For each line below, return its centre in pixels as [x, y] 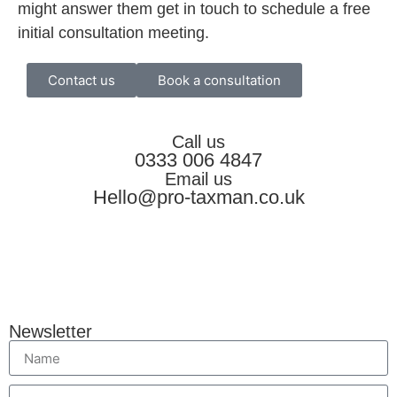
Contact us [82, 81]
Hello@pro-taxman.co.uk [198, 198]
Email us [198, 179]
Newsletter [51, 332]
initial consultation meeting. [113, 33]
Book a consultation [219, 81]
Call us [198, 142]
